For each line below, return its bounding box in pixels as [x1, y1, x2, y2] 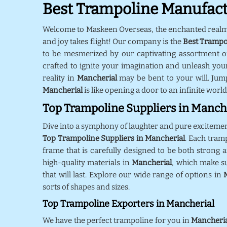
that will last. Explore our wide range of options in [43, 170, 224, 179]
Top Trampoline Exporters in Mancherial [43, 198, 214, 209]
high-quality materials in [43, 158, 132, 167]
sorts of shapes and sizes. [43, 182, 131, 192]
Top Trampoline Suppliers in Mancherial [43, 134, 185, 143]
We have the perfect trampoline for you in [43, 216, 191, 225]
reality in [43, 73, 77, 83]
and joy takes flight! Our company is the [43, 37, 183, 46]
